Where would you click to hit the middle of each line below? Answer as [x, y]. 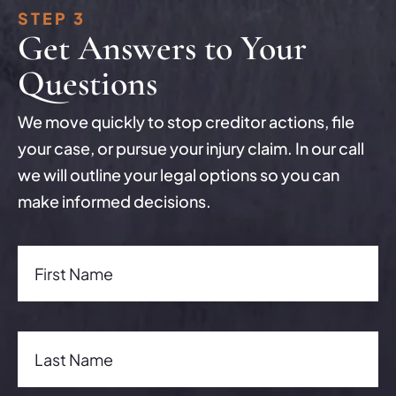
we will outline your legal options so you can [179, 175]
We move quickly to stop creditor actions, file [186, 122]
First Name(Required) [95, 258]
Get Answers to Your [162, 48]
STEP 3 [52, 18]
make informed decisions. [114, 201]
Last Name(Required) [95, 343]
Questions [88, 83]
